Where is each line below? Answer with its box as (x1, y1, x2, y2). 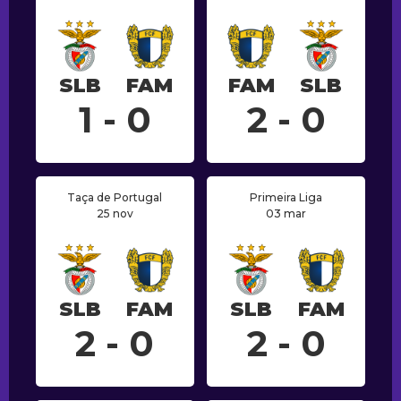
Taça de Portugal (67, 191, 163, 205)
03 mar (266, 207, 307, 221)
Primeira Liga (250, 191, 323, 205)
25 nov (96, 207, 133, 221)
